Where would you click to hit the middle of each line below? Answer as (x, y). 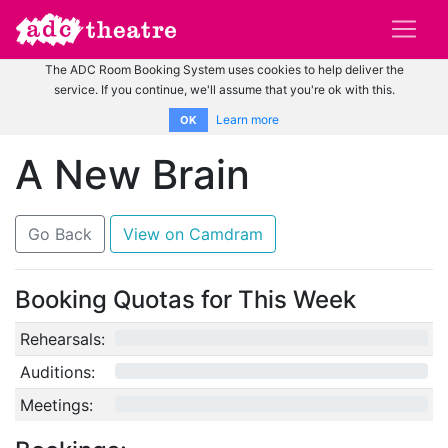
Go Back (60, 233)
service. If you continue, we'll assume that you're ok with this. (224, 89)
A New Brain (132, 174)
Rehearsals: (62, 338)
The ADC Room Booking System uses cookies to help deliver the (224, 69)
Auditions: (57, 371)
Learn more (247, 119)
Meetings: (56, 404)
